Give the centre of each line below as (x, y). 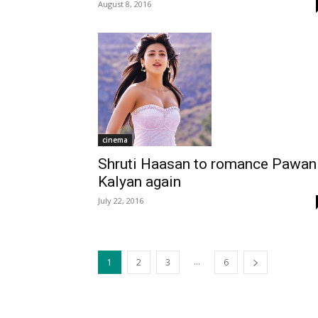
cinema (115, 139)
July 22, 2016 (121, 200)
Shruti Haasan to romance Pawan (207, 164)
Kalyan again (139, 181)
